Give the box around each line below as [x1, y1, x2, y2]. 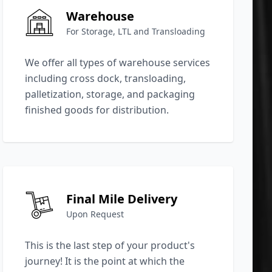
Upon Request [66, 208, 124, 220]
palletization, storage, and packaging [25, 87, 195, 101]
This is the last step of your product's [25, 238, 195, 252]
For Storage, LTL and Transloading [66, 25, 206, 37]
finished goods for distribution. [25, 103, 169, 117]
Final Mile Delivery [66, 190, 178, 207]
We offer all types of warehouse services [25, 55, 211, 69]
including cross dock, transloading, [25, 71, 186, 85]
